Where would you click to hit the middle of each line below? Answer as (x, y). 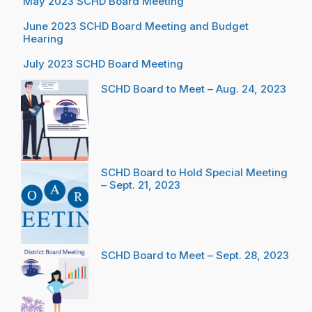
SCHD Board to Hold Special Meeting (194, 172)
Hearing (43, 39)
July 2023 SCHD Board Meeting (103, 64)
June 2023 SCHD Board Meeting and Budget (136, 26)
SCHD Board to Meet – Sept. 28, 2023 (195, 256)
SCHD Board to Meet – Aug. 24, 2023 (194, 89)
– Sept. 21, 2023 (141, 185)
